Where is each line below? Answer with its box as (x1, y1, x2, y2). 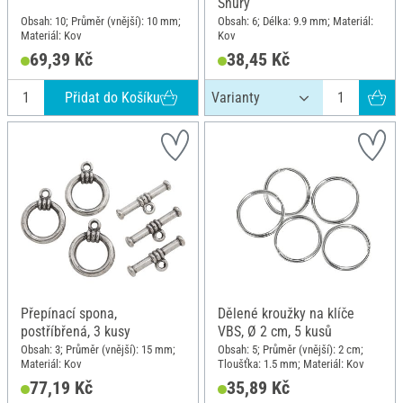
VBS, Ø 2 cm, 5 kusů (218, 323, 332, 341)
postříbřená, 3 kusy (21, 323, 130, 341)
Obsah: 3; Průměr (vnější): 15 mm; (21, 342, 175, 356)
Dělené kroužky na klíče (218, 305, 354, 323)
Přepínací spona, (21, 305, 117, 323)
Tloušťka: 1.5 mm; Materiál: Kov (218, 356, 364, 371)
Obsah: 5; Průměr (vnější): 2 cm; (218, 342, 363, 356)
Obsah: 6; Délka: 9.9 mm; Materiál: (218, 13, 373, 28)
